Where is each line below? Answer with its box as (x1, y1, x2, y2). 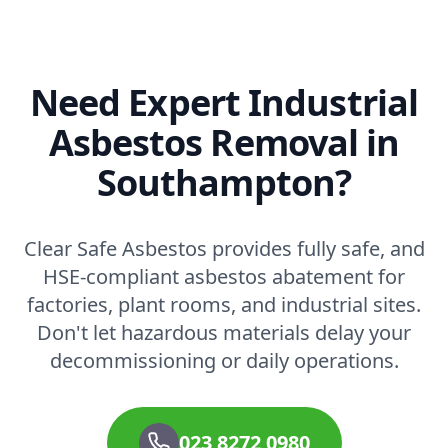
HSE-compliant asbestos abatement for (43, 262, 405, 290)
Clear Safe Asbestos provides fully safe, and (23, 234, 425, 262)
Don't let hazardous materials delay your (37, 318, 411, 346)
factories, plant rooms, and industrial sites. (27, 290, 421, 318)
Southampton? (96, 157, 352, 207)
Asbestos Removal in (48, 117, 400, 167)
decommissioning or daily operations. (49, 346, 399, 374)
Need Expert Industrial (29, 77, 419, 127)
